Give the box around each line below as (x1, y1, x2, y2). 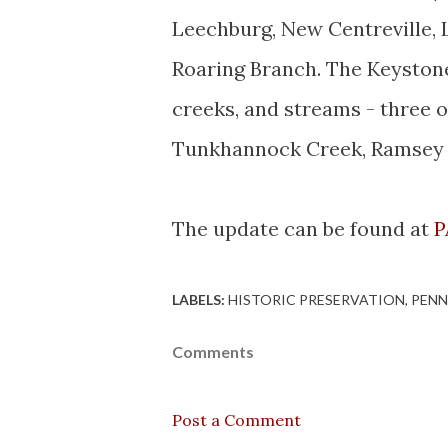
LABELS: (172, 291, 225, 308)
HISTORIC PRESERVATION (228, 291, 405, 308)
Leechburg (172, 16, 272, 41)
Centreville (328, 16, 432, 41)
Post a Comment (172, 410, 301, 430)
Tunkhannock (172, 136, 301, 161)
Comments (172, 342, 254, 361)
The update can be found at (172, 216, 434, 241)
